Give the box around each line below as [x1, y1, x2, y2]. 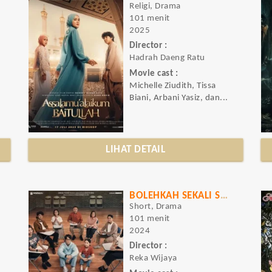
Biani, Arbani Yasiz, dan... [129, 93, 228, 103]
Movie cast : [129, 69, 178, 78]
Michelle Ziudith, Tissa [129, 81, 216, 90]
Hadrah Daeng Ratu [129, 53, 205, 63]
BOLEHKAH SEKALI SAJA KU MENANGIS [220, 191, 228, 201]
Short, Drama [129, 202, 182, 211]
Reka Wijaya [129, 254, 177, 263]
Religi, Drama [129, 2, 181, 11]
